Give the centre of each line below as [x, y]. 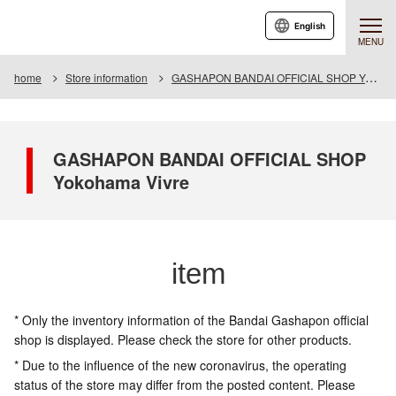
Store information [107, 77]
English [310, 26]
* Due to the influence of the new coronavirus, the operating [180, 365]
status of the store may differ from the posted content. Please [185, 385]
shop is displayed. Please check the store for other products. [183, 339]
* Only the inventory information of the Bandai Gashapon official [191, 320]
